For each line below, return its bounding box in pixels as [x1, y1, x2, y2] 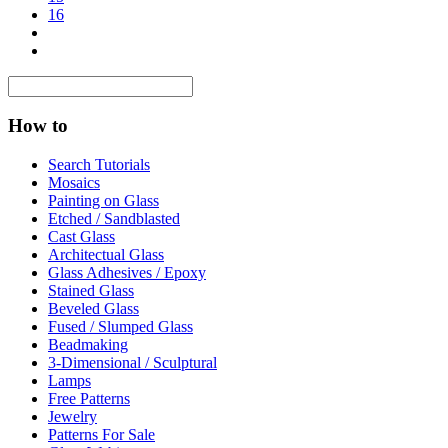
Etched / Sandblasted [48, 210, 180, 228]
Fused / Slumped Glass [48, 318, 193, 336]
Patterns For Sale [48, 426, 155, 444]
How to [8, 115, 68, 137]
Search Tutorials [48, 156, 150, 174]
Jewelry [48, 408, 97, 426]
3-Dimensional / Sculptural [48, 354, 217, 372]
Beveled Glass [48, 300, 139, 318]
